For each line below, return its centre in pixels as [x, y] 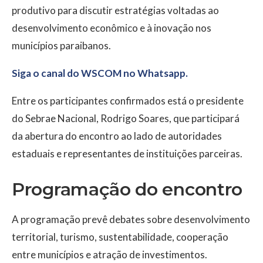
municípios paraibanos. [61, 46]
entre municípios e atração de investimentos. [109, 255]
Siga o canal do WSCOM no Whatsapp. [100, 73]
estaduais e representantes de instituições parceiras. [127, 154]
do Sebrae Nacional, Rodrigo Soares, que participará [126, 119]
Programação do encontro [127, 190]
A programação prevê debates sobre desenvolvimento [131, 220]
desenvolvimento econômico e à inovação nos [112, 28]
